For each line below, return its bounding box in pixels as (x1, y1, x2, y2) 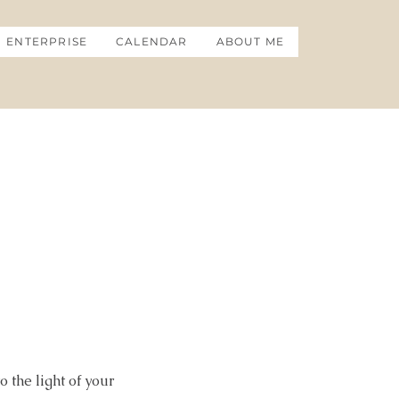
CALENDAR (116, 35, 188, 48)
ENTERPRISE (6, 35, 88, 48)
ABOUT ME (216, 35, 285, 48)
